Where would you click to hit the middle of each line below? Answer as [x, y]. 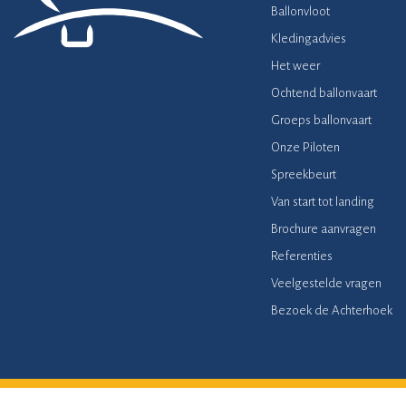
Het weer [295, 65]
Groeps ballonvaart [321, 120]
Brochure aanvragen [323, 228]
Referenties [301, 256]
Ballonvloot [300, 11]
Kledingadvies [308, 38]
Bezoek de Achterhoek [331, 310]
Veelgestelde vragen [326, 283]
